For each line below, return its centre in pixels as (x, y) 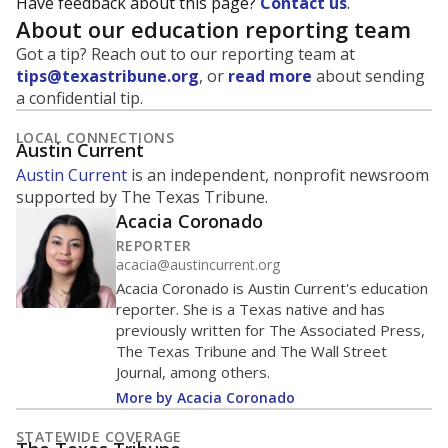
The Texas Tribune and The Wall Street (251, 351)
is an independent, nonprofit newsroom (278, 175)
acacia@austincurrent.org (198, 264)
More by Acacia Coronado (205, 397)
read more (270, 76)
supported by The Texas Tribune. (142, 197)
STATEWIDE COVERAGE (99, 436)
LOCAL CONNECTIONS (95, 137)
